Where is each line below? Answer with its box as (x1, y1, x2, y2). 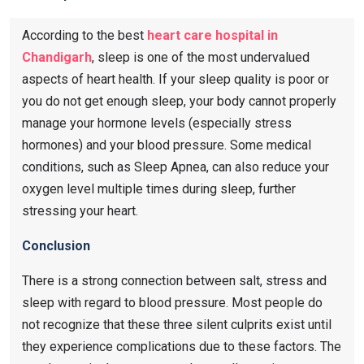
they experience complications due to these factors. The (22, 338, 341, 354)
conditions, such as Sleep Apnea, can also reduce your (22, 158, 329, 175)
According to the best (22, 27, 147, 43)
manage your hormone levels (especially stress (22, 115, 292, 131)
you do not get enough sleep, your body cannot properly (22, 93, 336, 109)
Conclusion (22, 237, 90, 253)
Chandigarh (22, 49, 92, 65)
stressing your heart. (22, 202, 138, 219)
